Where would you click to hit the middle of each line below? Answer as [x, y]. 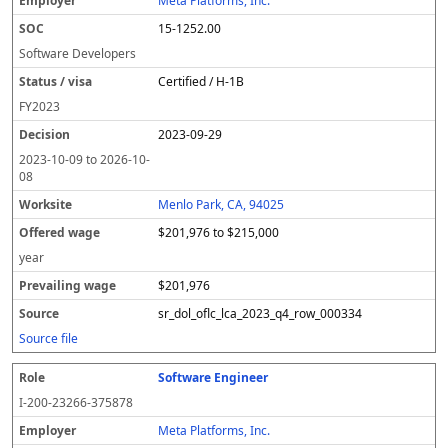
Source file [48, 338]
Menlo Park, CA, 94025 [221, 204]
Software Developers [77, 53]
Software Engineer [213, 377]
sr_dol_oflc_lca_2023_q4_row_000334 [260, 313]
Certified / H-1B [201, 81]
